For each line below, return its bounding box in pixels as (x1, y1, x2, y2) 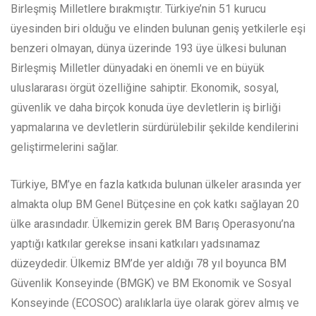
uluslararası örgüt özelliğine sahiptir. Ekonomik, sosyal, (11, 81, 279, 95)
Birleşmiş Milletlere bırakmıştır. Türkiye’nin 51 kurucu (11, 2, 266, 16)
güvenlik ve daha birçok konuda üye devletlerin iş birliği (11, 101, 281, 115)
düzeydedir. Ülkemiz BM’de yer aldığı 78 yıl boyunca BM (11, 257, 286, 271)
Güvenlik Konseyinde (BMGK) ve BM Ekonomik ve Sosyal (11, 276, 291, 291)
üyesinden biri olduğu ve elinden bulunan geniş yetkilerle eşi (11, 22, 305, 36)
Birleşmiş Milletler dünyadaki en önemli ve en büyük (11, 61, 265, 75)
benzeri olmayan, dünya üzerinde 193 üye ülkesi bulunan (11, 42, 286, 56)
